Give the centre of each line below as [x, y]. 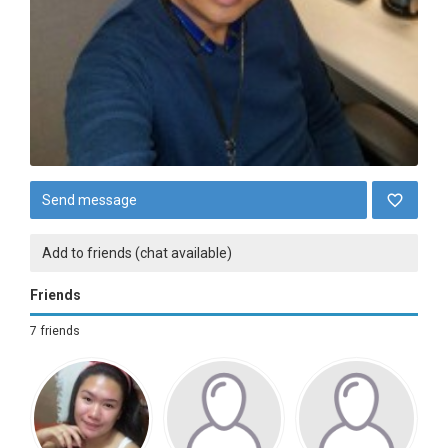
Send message [89, 200]
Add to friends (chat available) [137, 253]
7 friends [55, 331]
